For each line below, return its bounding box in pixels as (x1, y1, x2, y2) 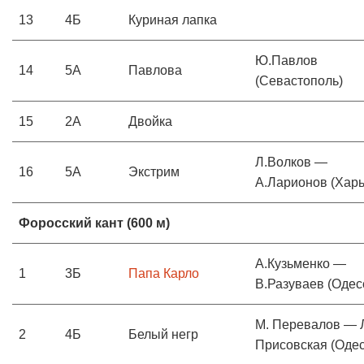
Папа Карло (128, 266, 199, 280)
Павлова (128, 63, 182, 77)
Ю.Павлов (255, 54, 318, 67)
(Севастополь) (255, 74, 343, 88)
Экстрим (128, 165, 180, 179)
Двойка (128, 115, 172, 128)
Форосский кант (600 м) (19, 216, 170, 230)
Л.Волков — (255, 155, 327, 169)
